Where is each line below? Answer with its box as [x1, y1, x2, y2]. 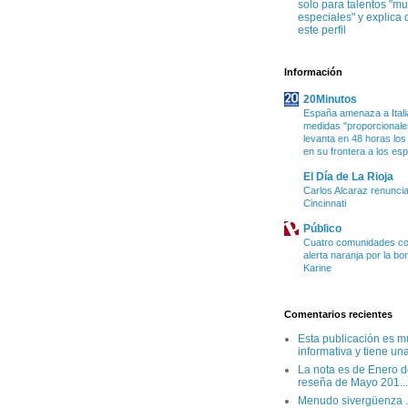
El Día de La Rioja [303, 170, 393, 183]
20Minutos [303, 93, 357, 106]
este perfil [298, 24, 346, 36]
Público [303, 222, 342, 235]
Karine [303, 262, 331, 273]
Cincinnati [303, 198, 346, 209]
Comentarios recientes [284, 309, 393, 320]
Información [284, 66, 342, 77]
